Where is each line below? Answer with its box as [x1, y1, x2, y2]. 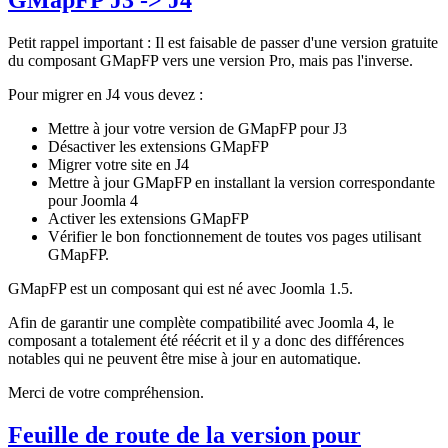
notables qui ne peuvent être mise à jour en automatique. [8, 349, 361, 367]
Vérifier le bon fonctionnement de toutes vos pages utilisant [48, 227, 421, 245]
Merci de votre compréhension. [8, 383, 204, 401]
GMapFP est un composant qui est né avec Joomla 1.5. [8, 279, 353, 297]
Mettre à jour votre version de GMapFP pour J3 [48, 119, 347, 137]
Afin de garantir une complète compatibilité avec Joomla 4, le [8, 313, 394, 331]
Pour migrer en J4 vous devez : [8, 85, 203, 103]
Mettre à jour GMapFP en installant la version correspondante [48, 173, 435, 191]
